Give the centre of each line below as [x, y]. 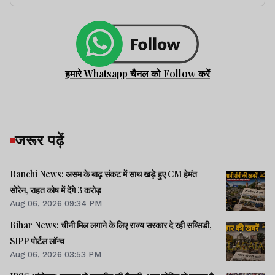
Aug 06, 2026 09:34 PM [56, 203]
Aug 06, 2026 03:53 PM [56, 254]
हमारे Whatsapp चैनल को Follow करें [137, 74]
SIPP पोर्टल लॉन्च [37, 241]
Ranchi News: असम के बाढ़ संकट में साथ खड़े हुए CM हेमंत [103, 174]
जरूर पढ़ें [40, 140]
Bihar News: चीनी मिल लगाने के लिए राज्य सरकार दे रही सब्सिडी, [111, 225]
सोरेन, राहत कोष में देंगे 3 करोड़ [56, 190]
